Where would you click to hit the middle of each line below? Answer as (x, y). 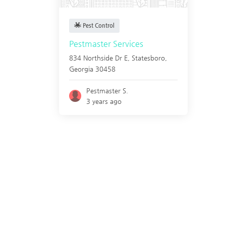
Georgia (81, 69)
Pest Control (98, 25)
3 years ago (104, 101)
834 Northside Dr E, (100, 58)
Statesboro (148, 58)
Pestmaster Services (106, 44)
